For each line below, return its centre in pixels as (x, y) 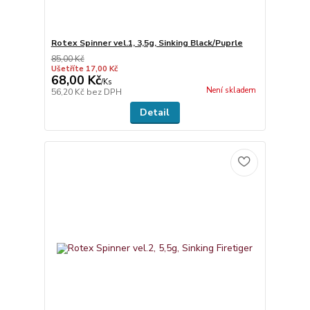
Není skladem (231, 90)
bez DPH (104, 92)
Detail (155, 112)
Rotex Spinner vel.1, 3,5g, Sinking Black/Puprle (147, 43)
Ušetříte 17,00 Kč (84, 69)
